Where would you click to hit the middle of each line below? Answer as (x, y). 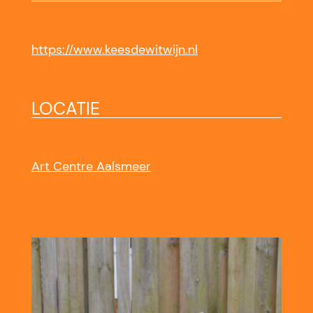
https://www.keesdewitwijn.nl (114, 50)
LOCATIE (65, 109)
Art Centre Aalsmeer (91, 167)
